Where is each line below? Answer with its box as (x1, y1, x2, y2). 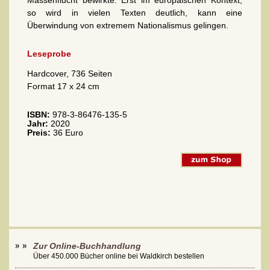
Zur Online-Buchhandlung (33, 241, 141, 251)
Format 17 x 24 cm (27, 81, 99, 91)
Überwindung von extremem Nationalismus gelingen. (27, 20, 228, 30)
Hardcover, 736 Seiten (27, 68, 112, 78)
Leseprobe (27, 48, 71, 58)
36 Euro (51, 127, 83, 137)
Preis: (27, 127, 51, 137)
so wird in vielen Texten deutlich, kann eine (27, 7, 242, 17)
